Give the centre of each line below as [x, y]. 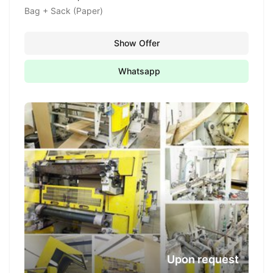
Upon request [203, 259]
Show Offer [136, 43]
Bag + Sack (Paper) [64, 11]
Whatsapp [139, 71]
